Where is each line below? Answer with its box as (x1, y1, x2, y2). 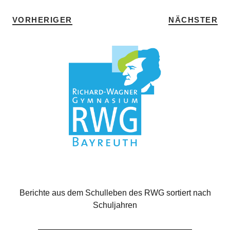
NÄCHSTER (168, 15, 218, 24)
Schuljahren (93, 201, 137, 210)
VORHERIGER (12, 15, 72, 24)
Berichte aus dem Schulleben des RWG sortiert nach (19, 188, 211, 198)
